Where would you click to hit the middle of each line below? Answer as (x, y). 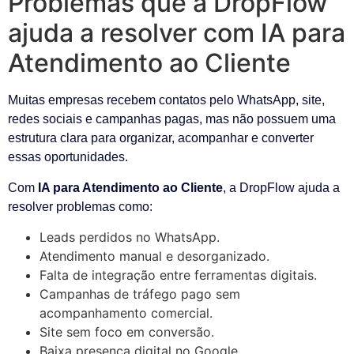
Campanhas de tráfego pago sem (140, 294)
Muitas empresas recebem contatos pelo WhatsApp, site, (166, 100)
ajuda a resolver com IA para (177, 33)
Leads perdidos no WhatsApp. (130, 237)
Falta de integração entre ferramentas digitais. (178, 275)
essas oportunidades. (68, 157)
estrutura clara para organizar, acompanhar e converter (161, 138)
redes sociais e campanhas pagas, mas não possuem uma (172, 119)
